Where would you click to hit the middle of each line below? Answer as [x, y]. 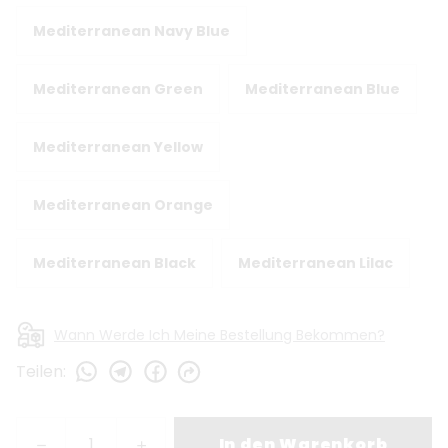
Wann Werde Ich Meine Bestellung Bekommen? [219, 335]
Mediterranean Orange [123, 204]
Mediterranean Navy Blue [131, 30]
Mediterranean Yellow [118, 146]
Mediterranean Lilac [315, 262]
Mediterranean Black [114, 262]
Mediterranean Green [118, 88]
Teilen [39, 371]
